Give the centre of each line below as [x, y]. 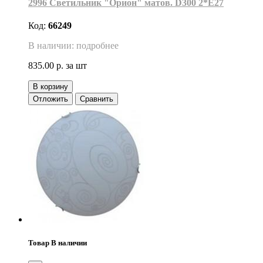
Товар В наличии [58, 242]
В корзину [50, 87]
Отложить [50, 99]
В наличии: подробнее [73, 46]
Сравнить [97, 99]
